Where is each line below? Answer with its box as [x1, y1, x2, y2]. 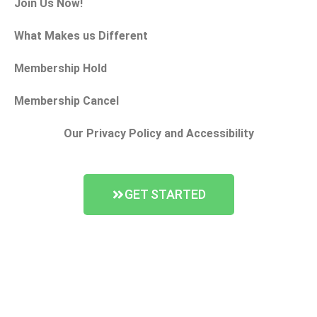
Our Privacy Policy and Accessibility [63, 127, 254, 141]
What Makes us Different [14, 29, 148, 43]
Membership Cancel [14, 94, 119, 108]
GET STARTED [124, 187, 206, 202]
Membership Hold [14, 62, 107, 76]
